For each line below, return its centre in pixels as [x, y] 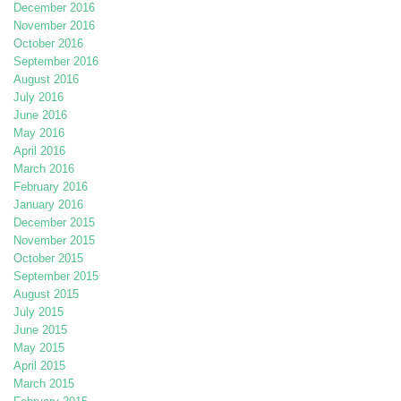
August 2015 [46, 294]
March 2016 [44, 169]
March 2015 [44, 384]
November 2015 [54, 241]
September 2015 [56, 277]
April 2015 [39, 366]
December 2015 [54, 223]
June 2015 [40, 330]
